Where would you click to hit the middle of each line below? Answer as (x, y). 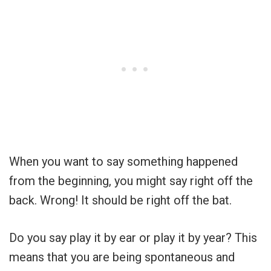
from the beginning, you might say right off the (131, 181)
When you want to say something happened (123, 162)
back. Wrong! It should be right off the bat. (120, 201)
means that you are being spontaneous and (122, 257)
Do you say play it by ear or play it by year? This (133, 238)
